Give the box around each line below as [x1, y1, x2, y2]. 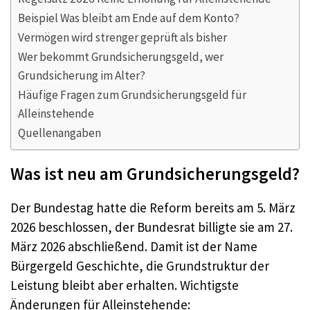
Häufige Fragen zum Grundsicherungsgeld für [18, 86, 246, 102]
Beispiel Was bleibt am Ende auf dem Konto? [18, 10, 239, 26]
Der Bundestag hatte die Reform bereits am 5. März [10, 199, 295, 216]
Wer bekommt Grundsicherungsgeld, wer [18, 48, 224, 64]
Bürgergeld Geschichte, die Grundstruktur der [10, 257, 269, 274]
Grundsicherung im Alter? [18, 67, 145, 83]
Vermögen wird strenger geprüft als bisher [18, 29, 227, 45]
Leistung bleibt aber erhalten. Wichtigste [10, 276, 239, 293]
